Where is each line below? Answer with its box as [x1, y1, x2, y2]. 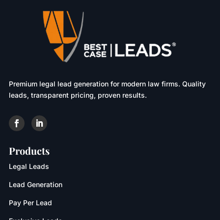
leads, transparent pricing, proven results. [8, 91, 147, 100]
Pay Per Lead [8, 198, 52, 207]
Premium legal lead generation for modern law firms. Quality [8, 80, 206, 88]
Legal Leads [8, 162, 49, 171]
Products [8, 144, 50, 158]
